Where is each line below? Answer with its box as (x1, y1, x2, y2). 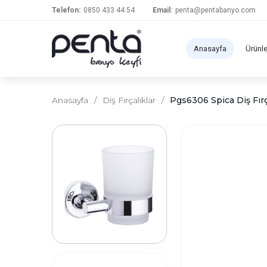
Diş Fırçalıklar (103, 95, 156, 105)
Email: (153, 6, 172, 14)
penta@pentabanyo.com (175, 6, 256, 14)
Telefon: (52, 6, 80, 14)
